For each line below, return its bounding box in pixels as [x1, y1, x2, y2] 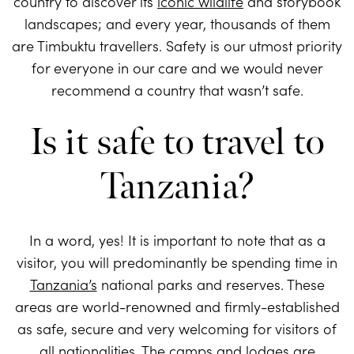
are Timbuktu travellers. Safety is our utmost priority [12, 36, 342, 56]
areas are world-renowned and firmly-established [14, 296, 340, 317]
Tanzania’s [29, 274, 97, 295]
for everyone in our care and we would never [31, 58, 323, 78]
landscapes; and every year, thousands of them [24, 13, 330, 34]
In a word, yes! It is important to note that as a [28, 230, 326, 250]
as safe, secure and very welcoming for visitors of [17, 318, 337, 339]
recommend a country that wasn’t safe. [51, 80, 303, 100]
